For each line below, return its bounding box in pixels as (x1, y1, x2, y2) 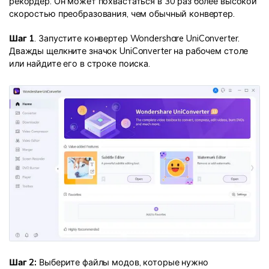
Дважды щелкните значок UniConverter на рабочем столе (9, 45, 249, 56)
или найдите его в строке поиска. (9, 58, 150, 69)
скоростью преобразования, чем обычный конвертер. (9, 8, 235, 20)
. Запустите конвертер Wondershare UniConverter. (34, 32, 240, 44)
